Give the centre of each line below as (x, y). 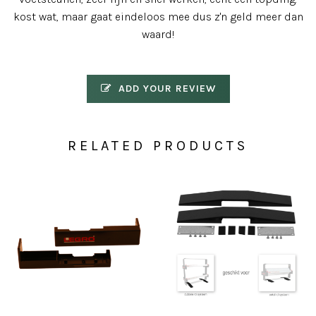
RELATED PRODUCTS (158, 146)
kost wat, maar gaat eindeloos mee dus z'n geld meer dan (158, 17)
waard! (158, 34)
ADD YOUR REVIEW (165, 89)
